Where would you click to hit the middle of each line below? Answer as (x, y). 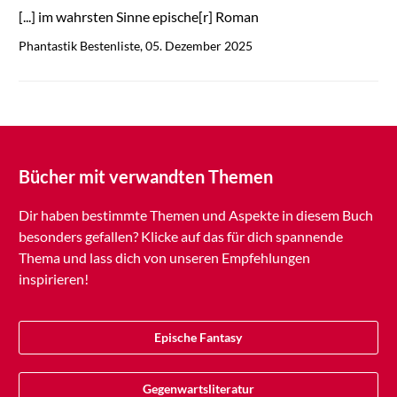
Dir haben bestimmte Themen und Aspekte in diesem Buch (195, 215)
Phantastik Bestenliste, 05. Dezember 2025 (135, 46)
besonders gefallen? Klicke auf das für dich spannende (180, 237)
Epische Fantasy (198, 338)
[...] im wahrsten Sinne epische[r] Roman (138, 17)
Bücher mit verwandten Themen (145, 177)
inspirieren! (53, 279)
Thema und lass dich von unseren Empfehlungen (164, 258)
